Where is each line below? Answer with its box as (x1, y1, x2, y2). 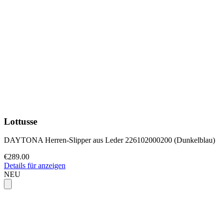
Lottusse (4, 116, 37, 127)
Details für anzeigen (4, 161, 66, 170)
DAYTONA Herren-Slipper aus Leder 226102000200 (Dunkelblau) (4, 136, 215, 145)
